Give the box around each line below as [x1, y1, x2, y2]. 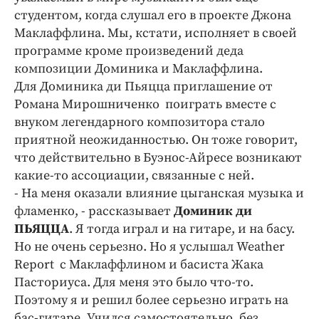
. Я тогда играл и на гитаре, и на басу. [69, 221, 295, 237]
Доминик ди [171, 203, 252, 219]
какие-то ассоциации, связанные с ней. [14, 167, 254, 184]
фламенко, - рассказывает [14, 203, 171, 219]
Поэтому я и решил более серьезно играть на [14, 292, 288, 308]
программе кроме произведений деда [14, 43, 244, 59]
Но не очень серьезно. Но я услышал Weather [14, 239, 285, 255]
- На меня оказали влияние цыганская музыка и [14, 185, 304, 202]
